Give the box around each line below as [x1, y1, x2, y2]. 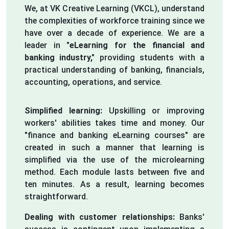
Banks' [174, 212, 204, 222]
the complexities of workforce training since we [25, 15, 204, 26]
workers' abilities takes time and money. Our [25, 118, 204, 128]
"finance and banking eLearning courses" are [25, 130, 204, 140]
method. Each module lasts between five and [25, 167, 204, 177]
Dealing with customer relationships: [25, 212, 175, 222]
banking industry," [25, 52, 95, 62]
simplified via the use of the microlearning [25, 154, 204, 165]
